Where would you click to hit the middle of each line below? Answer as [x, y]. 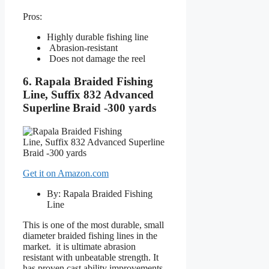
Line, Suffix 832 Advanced [88, 95]
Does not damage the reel [96, 58]
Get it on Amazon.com [66, 174]
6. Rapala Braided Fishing [88, 82]
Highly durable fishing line [98, 37]
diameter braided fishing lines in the [90, 236]
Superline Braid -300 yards [89, 108]
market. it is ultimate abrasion [79, 247]
